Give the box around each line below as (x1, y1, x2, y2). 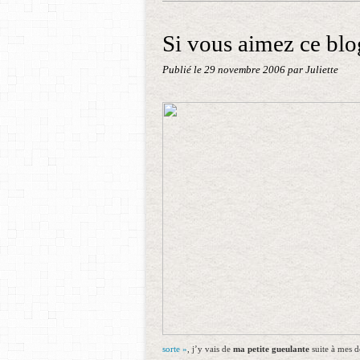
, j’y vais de (187, 345, 233, 354)
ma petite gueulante (233, 345, 309, 354)
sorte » (162, 345, 187, 354)
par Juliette (288, 64, 338, 76)
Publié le (162, 64, 204, 76)
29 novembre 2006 (204, 64, 288, 76)
